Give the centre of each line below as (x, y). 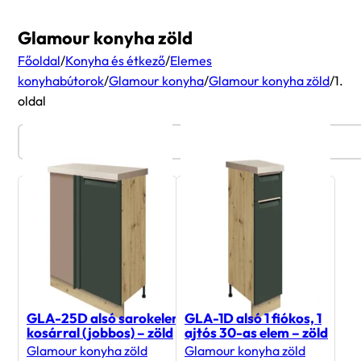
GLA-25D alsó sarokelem (105, 318)
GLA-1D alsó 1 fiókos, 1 (253, 318)
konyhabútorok (61, 81)
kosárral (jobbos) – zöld (100, 333)
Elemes (191, 61)
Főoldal (39, 61)
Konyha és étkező (115, 61)
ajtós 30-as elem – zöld (256, 333)
